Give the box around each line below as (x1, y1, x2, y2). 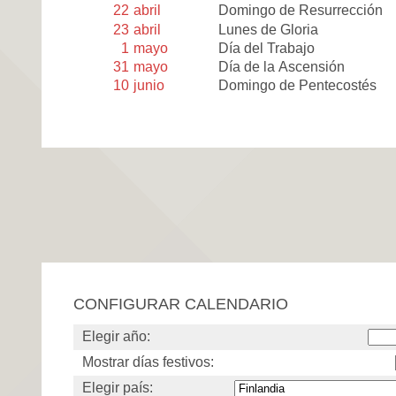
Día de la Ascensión (218, 58, 346, 74)
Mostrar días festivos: (82, 354, 214, 369)
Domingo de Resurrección (218, 3, 384, 19)
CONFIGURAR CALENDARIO (73, 293, 288, 313)
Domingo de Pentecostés (218, 78, 377, 94)
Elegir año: (82, 328, 150, 344)
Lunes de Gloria (218, 21, 319, 37)
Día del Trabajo (218, 40, 316, 56)
